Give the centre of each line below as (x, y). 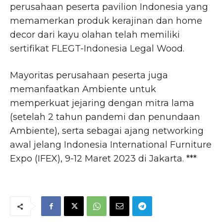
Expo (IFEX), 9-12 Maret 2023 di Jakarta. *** (103, 159)
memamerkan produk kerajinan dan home (106, 21)
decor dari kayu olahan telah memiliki (95, 35)
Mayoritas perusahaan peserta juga (89, 76)
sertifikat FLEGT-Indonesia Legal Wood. (97, 49)
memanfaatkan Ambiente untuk (83, 89)
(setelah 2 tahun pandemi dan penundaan (105, 117)
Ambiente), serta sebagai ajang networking (107, 131)
